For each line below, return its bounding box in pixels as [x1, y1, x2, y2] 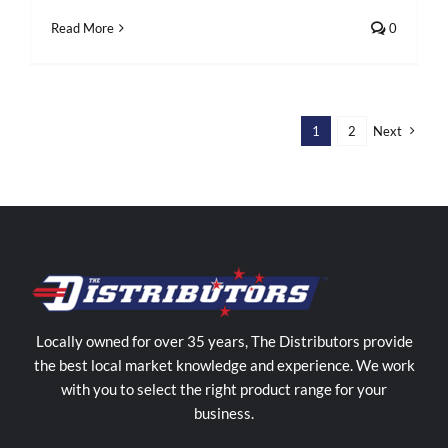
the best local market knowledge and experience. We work [33, 356, 415, 374]
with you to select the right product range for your [61, 380, 387, 398]
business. [194, 404, 254, 422]
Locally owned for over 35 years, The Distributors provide [35, 332, 413, 350]
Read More [51, 20, 114, 36]
